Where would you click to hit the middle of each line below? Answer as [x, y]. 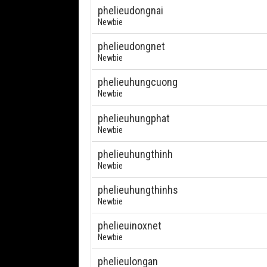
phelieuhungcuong [138, 82]
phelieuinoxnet [130, 226]
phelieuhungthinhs [138, 190]
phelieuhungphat [134, 118]
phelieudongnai [131, 10]
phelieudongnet [131, 46]
